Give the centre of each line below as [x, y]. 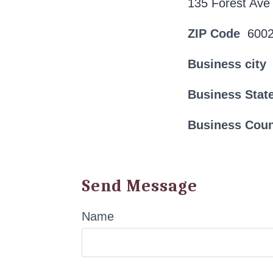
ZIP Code [214, 34]
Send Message [140, 186]
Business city [227, 64]
